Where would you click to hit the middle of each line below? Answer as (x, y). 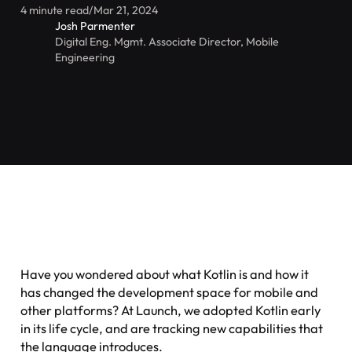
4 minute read (55, 10)
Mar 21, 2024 (126, 10)
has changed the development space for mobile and (170, 292)
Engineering (85, 57)
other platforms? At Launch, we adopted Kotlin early (171, 310)
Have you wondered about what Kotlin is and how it (165, 274)
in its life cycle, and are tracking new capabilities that (172, 328)
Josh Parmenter (95, 26)
